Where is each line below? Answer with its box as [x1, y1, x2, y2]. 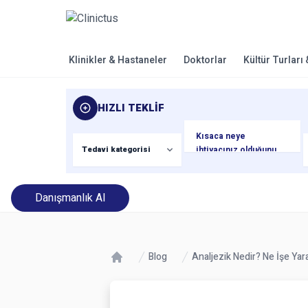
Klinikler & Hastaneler [68, 53, 167, 67]
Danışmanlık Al [35, 190, 105, 206]
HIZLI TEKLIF [98, 100, 164, 115]
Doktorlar [183, 53, 227, 67]
